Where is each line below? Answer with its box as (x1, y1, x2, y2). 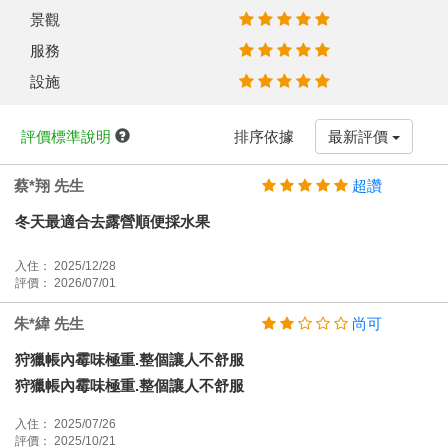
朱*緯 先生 (14, 314, 84, 332)
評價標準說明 (20, 127, 115, 145)
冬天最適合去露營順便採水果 (15, 212, 210, 230)
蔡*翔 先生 (14, 176, 84, 194)
